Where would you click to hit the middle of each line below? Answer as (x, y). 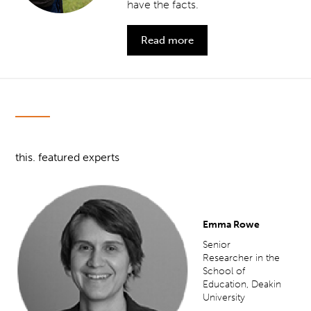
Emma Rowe (232, 225)
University (224, 298)
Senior (217, 245)
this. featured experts (68, 157)
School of (224, 271)
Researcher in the (242, 258)
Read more (168, 40)
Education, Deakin (242, 285)
